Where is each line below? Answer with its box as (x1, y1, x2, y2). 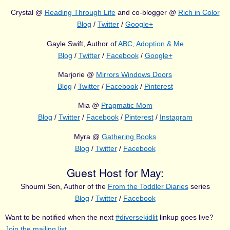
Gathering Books (102, 132, 156, 141)
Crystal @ (10, 8, 45, 17)
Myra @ (74, 132, 102, 141)
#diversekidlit (116, 213, 158, 222)
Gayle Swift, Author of (46, 39, 118, 48)
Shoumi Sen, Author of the (20, 182, 108, 190)
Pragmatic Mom (101, 101, 152, 110)
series (188, 182, 210, 190)
